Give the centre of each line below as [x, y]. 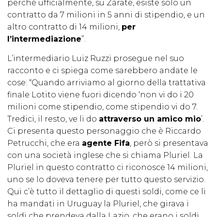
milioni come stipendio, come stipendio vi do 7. [102, 107]
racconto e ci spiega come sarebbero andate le [102, 71]
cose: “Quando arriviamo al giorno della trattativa [107, 83]
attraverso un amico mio [150, 119]
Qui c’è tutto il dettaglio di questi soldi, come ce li [107, 192]
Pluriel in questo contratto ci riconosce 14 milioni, [108, 168]
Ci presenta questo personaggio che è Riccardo [104, 131]
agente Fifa [106, 143]
